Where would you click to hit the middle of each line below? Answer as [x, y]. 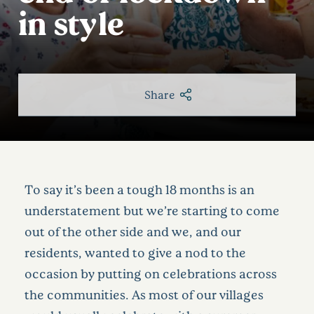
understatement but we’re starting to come [152, 210]
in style [71, 22]
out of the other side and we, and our [133, 231]
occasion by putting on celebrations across [151, 273]
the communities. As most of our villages [144, 294]
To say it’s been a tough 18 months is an [139, 189]
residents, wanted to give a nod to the [135, 252]
